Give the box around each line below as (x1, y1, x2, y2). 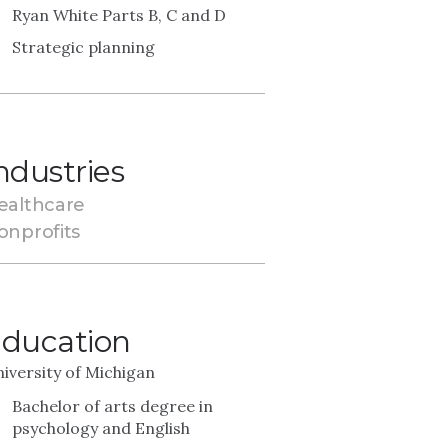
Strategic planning (12, 37, 155, 57)
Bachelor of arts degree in (12, 396, 213, 416)
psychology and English (12, 418, 194, 438)
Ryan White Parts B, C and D (12, 5, 226, 25)
